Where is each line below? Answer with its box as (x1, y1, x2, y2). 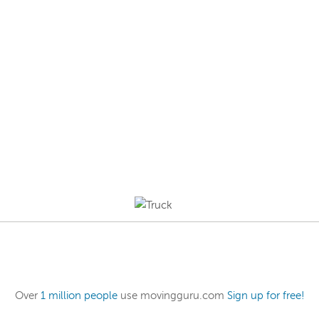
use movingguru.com (117, 290, 227, 302)
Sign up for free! (226, 290, 305, 302)
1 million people (40, 290, 117, 302)
